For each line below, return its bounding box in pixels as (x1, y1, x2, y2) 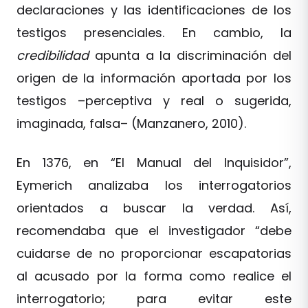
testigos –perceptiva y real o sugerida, (16, 91, 291, 109)
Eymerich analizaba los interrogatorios (16, 176, 291, 194)
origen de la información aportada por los (16, 69, 291, 87)
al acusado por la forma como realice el (16, 267, 291, 285)
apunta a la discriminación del (89, 46, 291, 64)
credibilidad (16, 46, 89, 64)
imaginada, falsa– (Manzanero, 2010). (16, 114, 246, 132)
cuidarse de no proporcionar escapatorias (16, 244, 291, 262)
